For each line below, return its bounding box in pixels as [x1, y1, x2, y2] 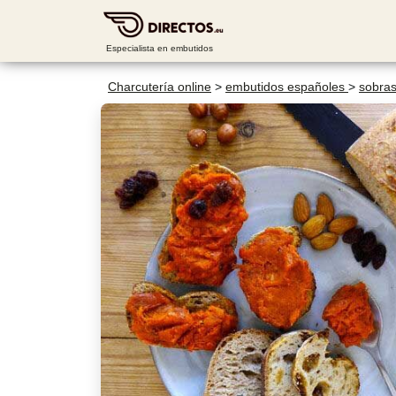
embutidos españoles [225, 80, 348, 94]
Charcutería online [108, 80, 211, 94]
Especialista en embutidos [106, 43, 214, 53]
